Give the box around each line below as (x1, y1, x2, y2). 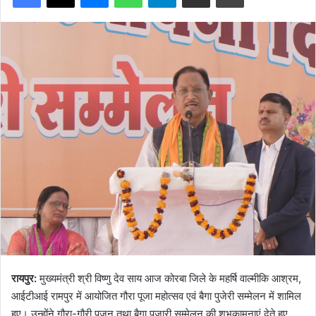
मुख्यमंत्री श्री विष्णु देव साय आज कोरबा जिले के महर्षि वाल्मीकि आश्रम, (39, 271, 301, 285)
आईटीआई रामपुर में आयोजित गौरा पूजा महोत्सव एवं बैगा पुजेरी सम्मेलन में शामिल (11, 288, 301, 303)
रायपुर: (11, 271, 39, 285)
